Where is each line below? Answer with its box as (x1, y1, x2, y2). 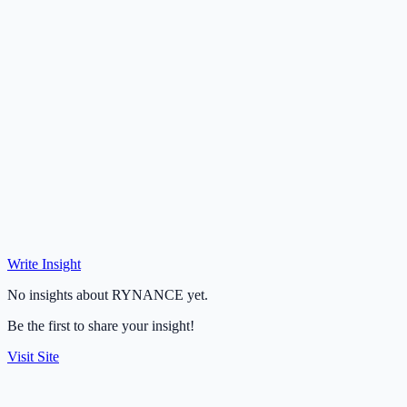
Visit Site (7, 348, 59, 364)
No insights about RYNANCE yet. (7, 286, 208, 303)
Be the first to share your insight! (7, 317, 194, 333)
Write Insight (7, 255, 81, 272)
